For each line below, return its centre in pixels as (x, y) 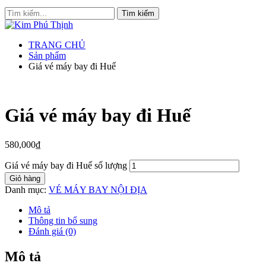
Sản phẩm (47, 56)
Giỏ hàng (25, 178)
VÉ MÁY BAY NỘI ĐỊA (98, 189)
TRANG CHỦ (57, 45)
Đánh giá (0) (52, 231)
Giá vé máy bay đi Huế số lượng (66, 165)
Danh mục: (27, 189)
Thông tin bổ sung (63, 220)
